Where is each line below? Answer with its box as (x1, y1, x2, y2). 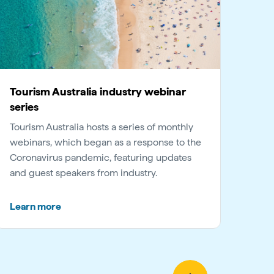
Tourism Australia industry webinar (10, 84, 186, 98)
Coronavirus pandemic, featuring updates (10, 151, 191, 163)
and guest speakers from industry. (10, 166, 157, 179)
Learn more (10, 200, 61, 212)
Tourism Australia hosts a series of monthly (10, 120, 193, 133)
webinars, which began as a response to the (10, 136, 201, 148)
